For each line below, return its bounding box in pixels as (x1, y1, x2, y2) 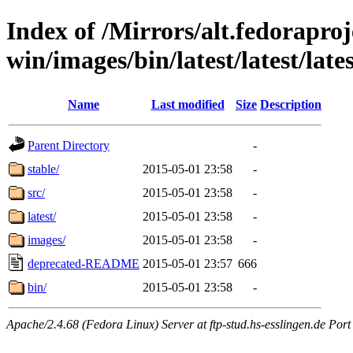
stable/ (28, 162, 59, 176)
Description (260, 97, 321, 111)
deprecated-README (28, 256, 139, 270)
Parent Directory (28, 138, 110, 152)
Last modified (150, 97, 225, 111)
